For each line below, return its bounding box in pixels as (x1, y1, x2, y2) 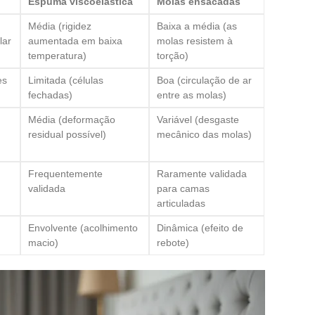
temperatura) (28, 49, 86, 61)
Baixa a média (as (157, 20, 237, 32)
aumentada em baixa (28, 34, 122, 46)
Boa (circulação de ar (157, 74, 252, 86)
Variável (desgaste (157, 113, 239, 125)
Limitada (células (28, 74, 103, 86)
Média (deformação (28, 113, 115, 125)
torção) (157, 49, 188, 61)
